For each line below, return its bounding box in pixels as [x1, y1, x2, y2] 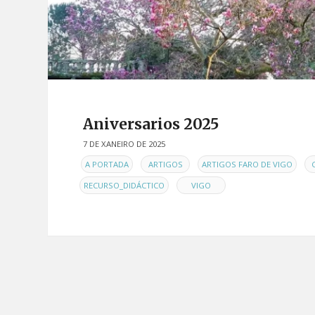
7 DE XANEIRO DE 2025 [83, 138, 165, 149]
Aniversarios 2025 [83, 114, 219, 134]
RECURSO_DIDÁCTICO [84, 180, 165, 191]
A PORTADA [85, 159, 129, 170]
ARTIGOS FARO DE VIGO [202, 159, 292, 170]
